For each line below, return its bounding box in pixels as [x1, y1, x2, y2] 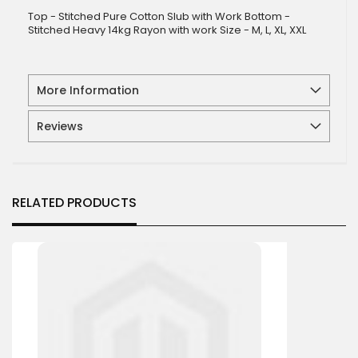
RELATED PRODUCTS [12, 193, 137, 212]
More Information [37, 82, 139, 98]
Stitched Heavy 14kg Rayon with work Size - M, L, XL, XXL [28, 22, 306, 38]
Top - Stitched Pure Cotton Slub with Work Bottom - [28, 9, 290, 24]
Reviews [37, 118, 83, 134]
